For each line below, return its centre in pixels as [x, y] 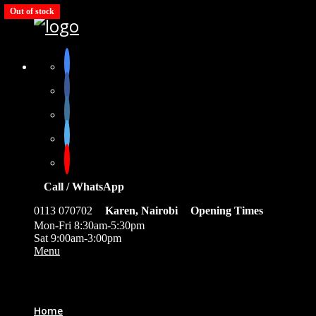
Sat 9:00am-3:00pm [78, 238]
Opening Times [227, 210]
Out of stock [32, 11]
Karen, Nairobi [141, 210]
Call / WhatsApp [84, 186]
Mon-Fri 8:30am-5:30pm [89, 225]
